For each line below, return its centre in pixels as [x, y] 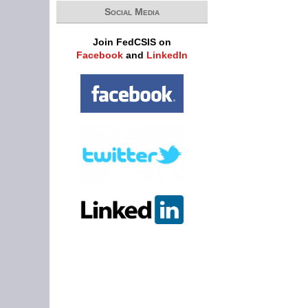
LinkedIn [167, 55]
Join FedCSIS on [132, 42]
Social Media [132, 12]
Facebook [100, 55]
